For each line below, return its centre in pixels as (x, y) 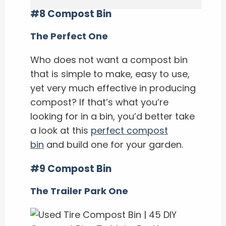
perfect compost (129, 130)
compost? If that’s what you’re (99, 102)
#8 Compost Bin (71, 14)
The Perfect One (69, 36)
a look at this (61, 130)
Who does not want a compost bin (109, 60)
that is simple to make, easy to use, (110, 74)
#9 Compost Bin (71, 168)
